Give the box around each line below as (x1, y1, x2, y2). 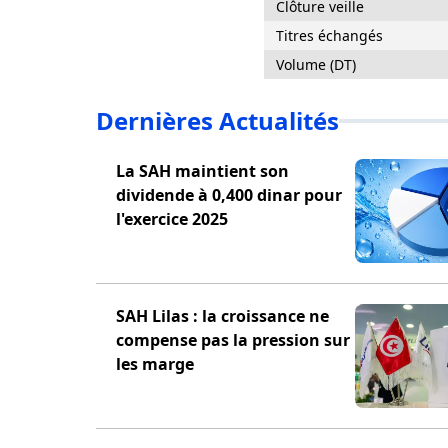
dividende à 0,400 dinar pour (116, 184, 342, 206)
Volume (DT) (276, 55, 356, 74)
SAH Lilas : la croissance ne (116, 305, 329, 327)
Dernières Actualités (96, 104, 339, 137)
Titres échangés (276, 26, 383, 45)
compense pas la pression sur (116, 329, 350, 351)
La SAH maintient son (116, 160, 289, 182)
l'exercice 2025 (116, 208, 228, 230)
